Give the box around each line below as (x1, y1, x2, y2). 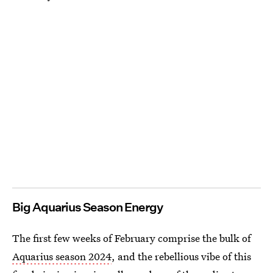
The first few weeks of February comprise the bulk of (12, 230, 251, 245)
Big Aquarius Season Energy (12, 199, 163, 214)
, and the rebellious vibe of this (112, 249, 251, 263)
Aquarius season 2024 (12, 249, 112, 263)
